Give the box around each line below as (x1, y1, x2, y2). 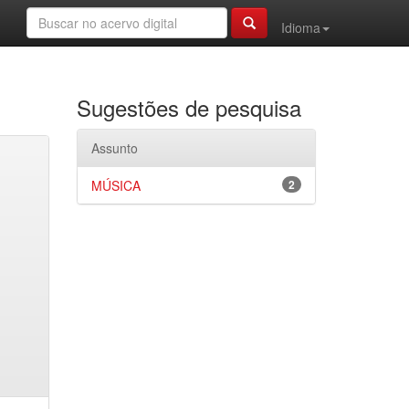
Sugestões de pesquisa (76, 91, 301, 123)
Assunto (90, 139, 138, 157)
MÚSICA (90, 176, 141, 194)
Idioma (281, 18, 320, 37)
